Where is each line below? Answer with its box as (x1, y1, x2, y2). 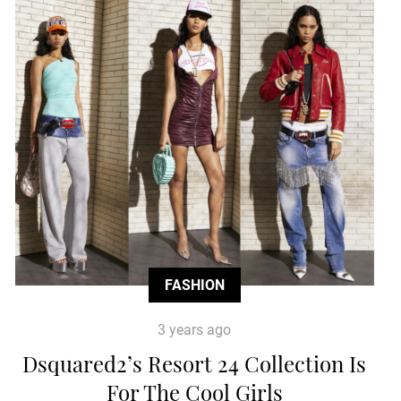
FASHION (164, 276, 225, 294)
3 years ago (158, 320, 232, 338)
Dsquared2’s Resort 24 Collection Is (22, 348, 367, 378)
